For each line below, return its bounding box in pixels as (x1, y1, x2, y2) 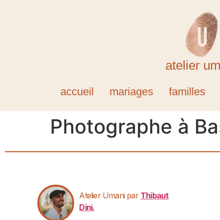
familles (168, 85, 205, 98)
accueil (60, 85, 94, 98)
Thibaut (140, 191, 169, 201)
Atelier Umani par (79, 191, 141, 201)
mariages (109, 85, 153, 98)
